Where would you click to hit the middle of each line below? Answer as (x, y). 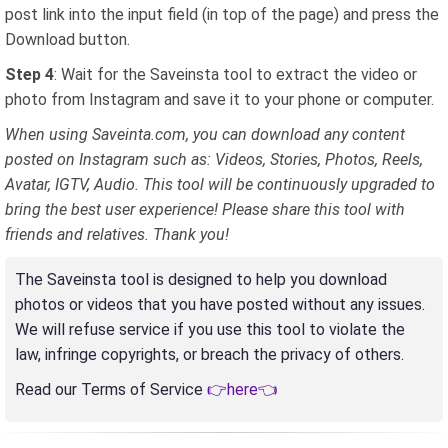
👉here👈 (242, 390)
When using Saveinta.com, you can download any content (205, 135)
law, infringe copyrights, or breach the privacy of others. (209, 355)
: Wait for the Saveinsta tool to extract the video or (235, 75)
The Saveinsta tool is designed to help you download (201, 280)
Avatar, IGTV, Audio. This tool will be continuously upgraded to (220, 185)
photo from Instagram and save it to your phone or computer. (219, 100)
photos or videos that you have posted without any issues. (220, 305)
